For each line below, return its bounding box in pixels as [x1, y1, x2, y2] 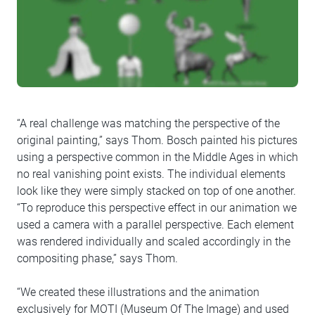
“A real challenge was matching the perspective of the [17, 117, 280, 131]
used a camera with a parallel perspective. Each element [17, 218, 294, 232]
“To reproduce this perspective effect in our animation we [17, 201, 297, 215]
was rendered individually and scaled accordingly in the [17, 235, 290, 249]
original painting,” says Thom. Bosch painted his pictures [17, 134, 297, 148]
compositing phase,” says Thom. [17, 252, 178, 266]
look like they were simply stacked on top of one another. [17, 184, 296, 198]
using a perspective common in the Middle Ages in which [17, 150, 298, 165]
